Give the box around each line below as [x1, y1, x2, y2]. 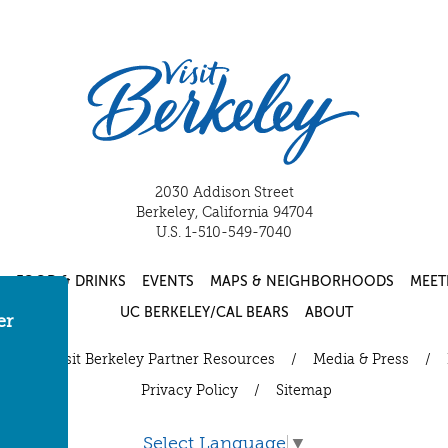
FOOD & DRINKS [15, 274, 126, 289]
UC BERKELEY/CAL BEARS [119, 305, 289, 320]
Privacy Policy [140, 383, 238, 398]
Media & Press [313, 352, 409, 367]
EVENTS [141, 274, 194, 289]
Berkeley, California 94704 [135, 205, 313, 220]
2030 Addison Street [154, 185, 294, 200]
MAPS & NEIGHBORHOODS [209, 274, 394, 289]
